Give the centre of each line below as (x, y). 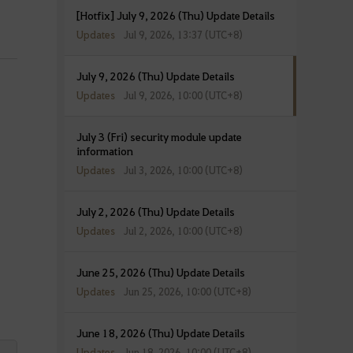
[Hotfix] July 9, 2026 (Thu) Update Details (175, 15)
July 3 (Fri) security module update (159, 136)
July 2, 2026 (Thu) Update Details (155, 212)
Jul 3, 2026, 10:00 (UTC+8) (183, 169)
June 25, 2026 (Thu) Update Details (160, 272)
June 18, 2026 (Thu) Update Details (160, 333)
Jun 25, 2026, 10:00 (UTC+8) (187, 292)
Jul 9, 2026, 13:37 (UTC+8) (183, 34)
